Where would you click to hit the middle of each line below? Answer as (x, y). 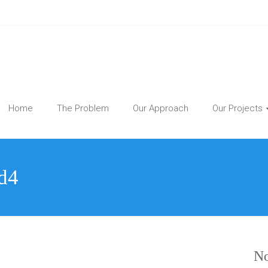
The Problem (83, 108)
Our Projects (237, 108)
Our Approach (161, 108)
